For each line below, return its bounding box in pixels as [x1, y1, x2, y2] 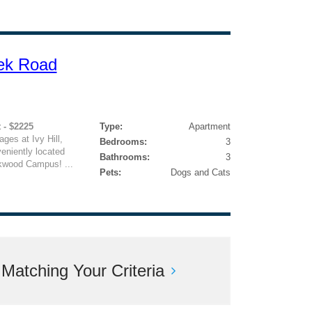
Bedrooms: [99, 136, 147, 147]
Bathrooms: [99, 152, 150, 162]
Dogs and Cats [170, 167, 231, 178]
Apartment [188, 121, 231, 132]
